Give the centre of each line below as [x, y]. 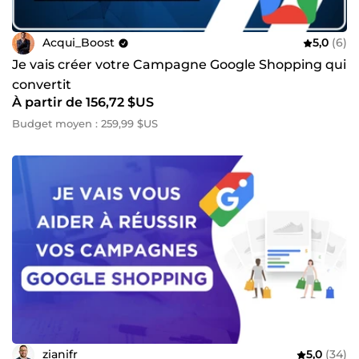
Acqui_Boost [79, 43]
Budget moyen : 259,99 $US [85, 123]
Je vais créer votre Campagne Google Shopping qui [179, 64]
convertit [42, 84]
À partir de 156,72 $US [83, 102]
